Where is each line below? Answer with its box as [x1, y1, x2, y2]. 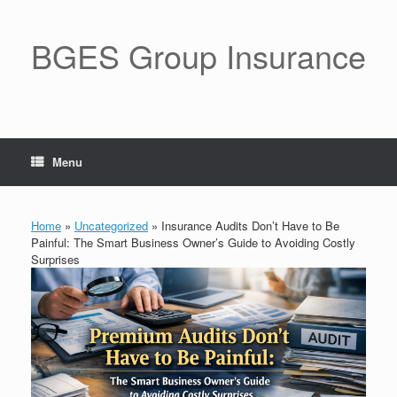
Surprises [31, 251, 80, 268]
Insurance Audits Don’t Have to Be [158, 217, 339, 234]
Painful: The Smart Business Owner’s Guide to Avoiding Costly [31, 234, 355, 251]
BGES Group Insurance [31, 33, 366, 78]
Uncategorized [74, 217, 148, 234]
